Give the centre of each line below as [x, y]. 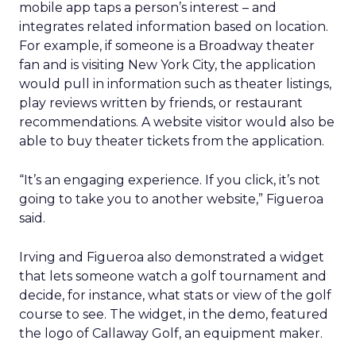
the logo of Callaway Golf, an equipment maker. [171, 333]
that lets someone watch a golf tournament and [173, 276]
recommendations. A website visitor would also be [177, 122]
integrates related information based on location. [174, 27]
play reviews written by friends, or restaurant [161, 103]
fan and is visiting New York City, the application [167, 65]
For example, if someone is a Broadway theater [167, 46]
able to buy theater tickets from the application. [172, 141]
